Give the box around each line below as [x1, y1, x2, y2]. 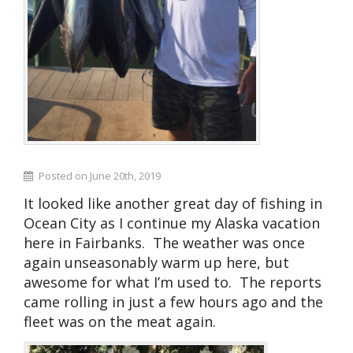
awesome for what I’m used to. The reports [24, 272, 321, 292]
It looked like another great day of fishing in [24, 193, 322, 213]
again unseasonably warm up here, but [24, 252, 289, 272]
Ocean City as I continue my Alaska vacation [24, 213, 320, 232]
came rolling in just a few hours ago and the [24, 292, 323, 311]
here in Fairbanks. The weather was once [24, 232, 305, 252]
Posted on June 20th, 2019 [38, 169, 161, 184]
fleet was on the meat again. [24, 311, 216, 331]
